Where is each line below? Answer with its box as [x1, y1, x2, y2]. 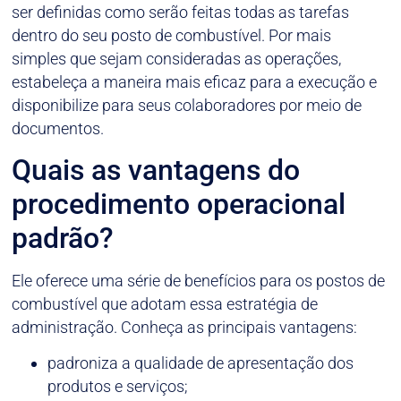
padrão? [12, 221, 115, 256]
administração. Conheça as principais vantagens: [12, 318, 358, 337]
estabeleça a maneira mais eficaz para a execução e [12, 72, 378, 91]
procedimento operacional [12, 187, 346, 222]
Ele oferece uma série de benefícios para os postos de [12, 271, 386, 291]
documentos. [12, 118, 105, 138]
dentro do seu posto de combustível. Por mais [12, 25, 332, 45]
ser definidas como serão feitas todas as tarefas [12, 2, 350, 21]
